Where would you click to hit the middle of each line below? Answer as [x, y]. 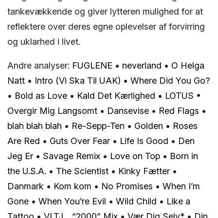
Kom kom [73, 186]
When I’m [181, 186]
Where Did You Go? [170, 80]
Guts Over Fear [80, 141]
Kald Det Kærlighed [116, 95]
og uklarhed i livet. [44, 41]
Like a [178, 201]
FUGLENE [92, 65]
